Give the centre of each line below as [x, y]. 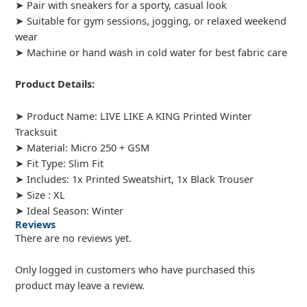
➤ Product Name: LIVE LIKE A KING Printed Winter [134, 115]
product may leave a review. [80, 285]
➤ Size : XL [40, 194]
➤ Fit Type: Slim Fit [60, 163]
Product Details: [55, 84]
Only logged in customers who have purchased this [135, 269]
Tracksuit [36, 131]
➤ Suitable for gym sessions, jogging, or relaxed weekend [151, 20]
